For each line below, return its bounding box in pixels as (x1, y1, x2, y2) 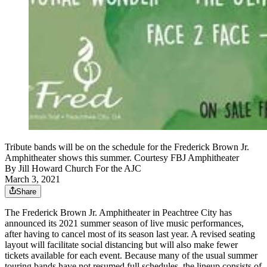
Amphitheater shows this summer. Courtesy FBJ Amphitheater (5, 153, 239, 163)
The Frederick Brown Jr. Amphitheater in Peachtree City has (5, 207, 232, 218)
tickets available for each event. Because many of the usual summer (5, 250, 257, 261)
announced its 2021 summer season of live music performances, (5, 218, 244, 229)
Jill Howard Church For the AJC (18, 163, 141, 174)
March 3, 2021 (5, 174, 60, 185)
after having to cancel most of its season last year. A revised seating (5, 229, 255, 240)
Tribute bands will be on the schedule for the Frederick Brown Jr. (5, 142, 249, 153)
